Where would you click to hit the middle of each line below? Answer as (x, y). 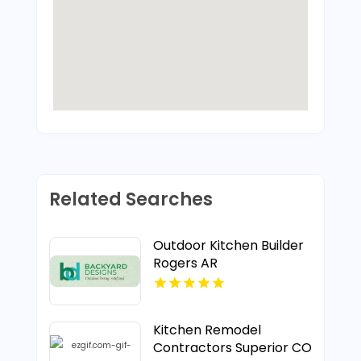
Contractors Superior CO (232, 348)
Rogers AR (185, 263)
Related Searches (131, 199)
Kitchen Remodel (207, 330)
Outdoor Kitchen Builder (228, 245)
